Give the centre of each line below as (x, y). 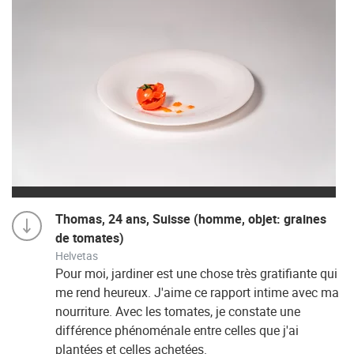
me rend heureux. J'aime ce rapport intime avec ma (197, 292)
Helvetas (77, 256)
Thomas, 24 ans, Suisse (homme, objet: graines (191, 219)
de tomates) (90, 238)
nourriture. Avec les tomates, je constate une (178, 311)
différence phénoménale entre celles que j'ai (177, 330)
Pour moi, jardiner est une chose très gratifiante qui (196, 273)
